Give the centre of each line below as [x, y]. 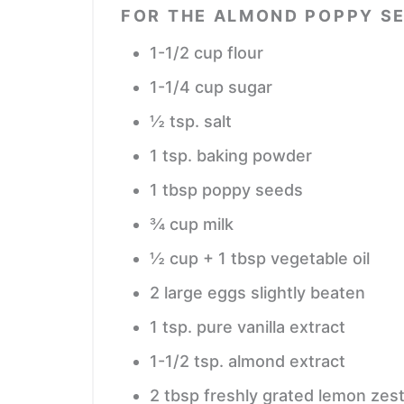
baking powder [254, 155]
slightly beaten [308, 292]
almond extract [287, 361]
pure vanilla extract [271, 326]
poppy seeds [252, 189]
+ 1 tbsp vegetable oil [286, 258]
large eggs [205, 292]
